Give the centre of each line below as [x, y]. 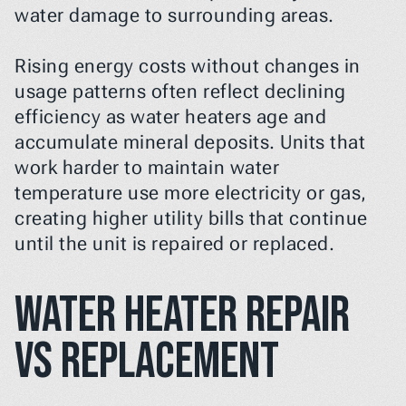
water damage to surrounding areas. [174, 15]
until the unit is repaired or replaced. [175, 244]
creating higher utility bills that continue [191, 218]
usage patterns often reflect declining [180, 92]
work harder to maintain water [147, 168]
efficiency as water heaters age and [171, 117]
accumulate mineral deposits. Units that [190, 142]
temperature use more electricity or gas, [191, 193]
